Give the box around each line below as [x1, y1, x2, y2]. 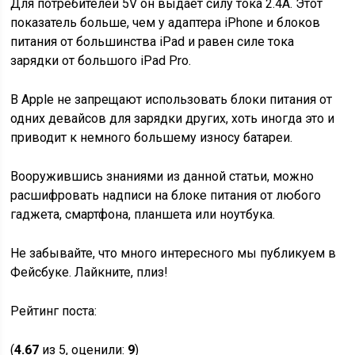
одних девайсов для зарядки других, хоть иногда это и [10, 111, 335, 126]
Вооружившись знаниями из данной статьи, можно [10, 169, 315, 184]
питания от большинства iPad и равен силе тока [10, 34, 295, 49]
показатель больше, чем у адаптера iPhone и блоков [10, 15, 321, 30]
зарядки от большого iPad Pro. [10, 53, 192, 68]
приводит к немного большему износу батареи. [10, 130, 293, 145]
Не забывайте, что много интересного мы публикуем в [10, 246, 337, 261]
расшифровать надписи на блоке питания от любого [10, 188, 322, 203]
